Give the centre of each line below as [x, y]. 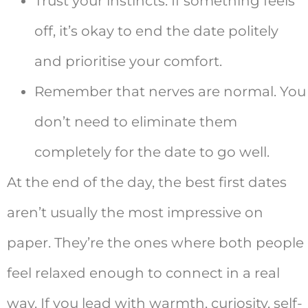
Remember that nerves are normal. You [170, 92]
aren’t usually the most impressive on [135, 213]
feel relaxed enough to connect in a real [143, 273]
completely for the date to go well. [152, 152]
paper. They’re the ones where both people [155, 243]
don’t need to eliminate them [136, 122]
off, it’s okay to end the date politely [156, 31]
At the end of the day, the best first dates [147, 183]
